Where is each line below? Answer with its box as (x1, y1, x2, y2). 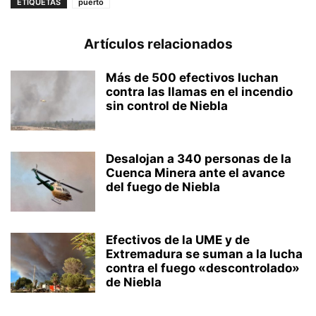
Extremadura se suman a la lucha (106, 247, 303, 262)
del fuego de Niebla (106, 180, 220, 195)
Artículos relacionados (83, 36, 233, 53)
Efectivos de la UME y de (106, 233, 250, 248)
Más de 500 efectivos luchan (106, 71, 279, 85)
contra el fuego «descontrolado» (106, 261, 300, 276)
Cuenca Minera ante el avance (106, 166, 285, 181)
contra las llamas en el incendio (106, 85, 293, 99)
